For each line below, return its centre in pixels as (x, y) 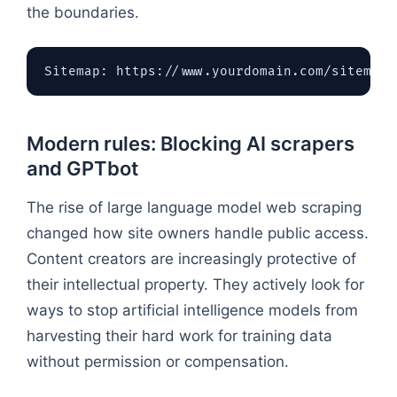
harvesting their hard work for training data (179, 335)
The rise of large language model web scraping (194, 207)
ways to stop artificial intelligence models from (192, 310)
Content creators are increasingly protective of (191, 258)
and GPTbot (82, 168)
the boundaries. (83, 12)
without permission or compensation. (158, 361)
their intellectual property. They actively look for (195, 284)
